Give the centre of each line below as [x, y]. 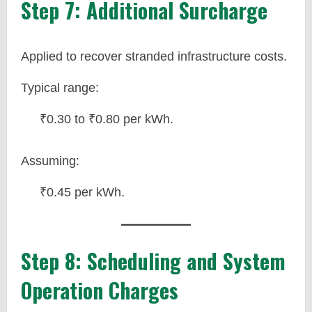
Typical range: [60, 88]
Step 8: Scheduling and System [153, 261]
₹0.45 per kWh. [82, 192]
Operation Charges [100, 290]
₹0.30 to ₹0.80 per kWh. [107, 119]
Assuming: [50, 161]
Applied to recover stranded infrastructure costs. [154, 56]
